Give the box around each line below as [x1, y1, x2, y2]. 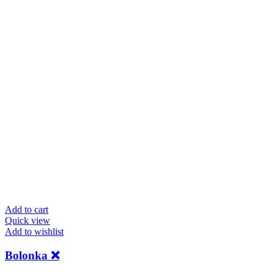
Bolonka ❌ [5, 248, 59, 262]
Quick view [5, 215, 50, 226]
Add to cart [5, 204, 48, 215]
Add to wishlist [5, 226, 64, 237]
